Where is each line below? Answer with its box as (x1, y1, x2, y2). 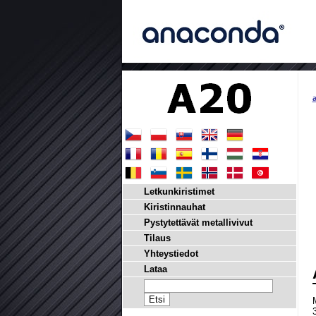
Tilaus (143, 233, 171, 243)
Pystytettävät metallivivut (143, 217, 253, 228)
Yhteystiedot (143, 248, 198, 259)
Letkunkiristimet (143, 186, 214, 197)
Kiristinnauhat (143, 202, 205, 212)
